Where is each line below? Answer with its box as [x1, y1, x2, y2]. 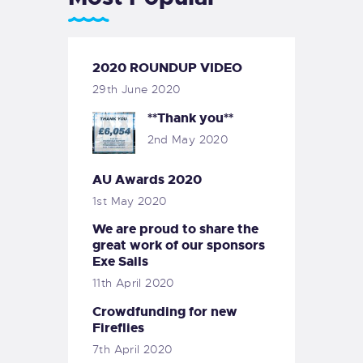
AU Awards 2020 [92, 170, 202, 188]
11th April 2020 [92, 275, 174, 291]
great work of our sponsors [92, 237, 265, 254]
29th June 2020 [92, 82, 181, 97]
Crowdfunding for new [92, 302, 237, 320]
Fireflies [92, 318, 144, 336]
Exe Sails [92, 253, 148, 271]
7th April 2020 [92, 341, 173, 357]
